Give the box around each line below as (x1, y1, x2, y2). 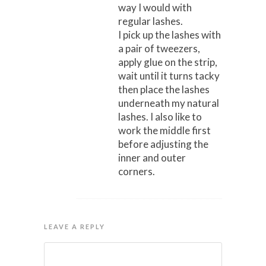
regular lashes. (118, 15, 183, 28)
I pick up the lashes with (118, 28, 221, 42)
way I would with (118, 1, 192, 14)
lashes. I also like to (118, 110, 202, 123)
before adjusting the (118, 138, 208, 151)
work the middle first (118, 124, 211, 137)
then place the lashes (118, 83, 210, 96)
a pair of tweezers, (118, 42, 200, 55)
